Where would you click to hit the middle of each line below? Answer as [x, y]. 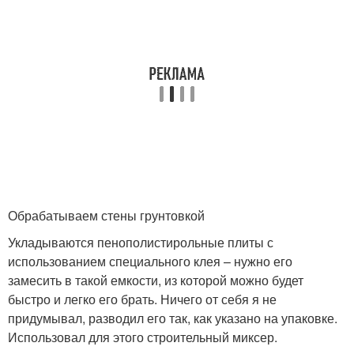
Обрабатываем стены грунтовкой [106, 216]
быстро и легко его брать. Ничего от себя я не [142, 299]
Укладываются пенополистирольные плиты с [141, 243]
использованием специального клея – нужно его [150, 262]
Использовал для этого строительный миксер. [143, 337]
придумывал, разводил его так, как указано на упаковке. [173, 318]
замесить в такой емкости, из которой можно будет [156, 281]
